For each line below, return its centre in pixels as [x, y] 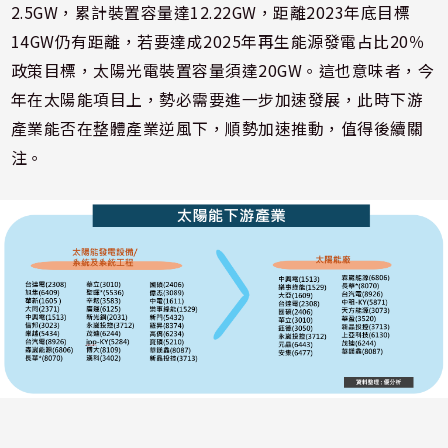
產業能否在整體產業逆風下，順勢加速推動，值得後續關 [217, 128]
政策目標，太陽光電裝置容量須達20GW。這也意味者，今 [222, 70]
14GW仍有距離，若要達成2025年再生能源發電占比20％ [218, 41]
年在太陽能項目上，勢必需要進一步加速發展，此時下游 [217, 99]
